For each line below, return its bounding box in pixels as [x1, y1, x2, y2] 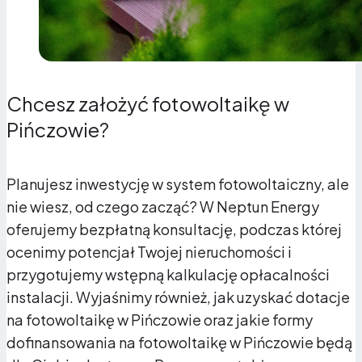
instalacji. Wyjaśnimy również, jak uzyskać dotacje [6, 288, 350, 307]
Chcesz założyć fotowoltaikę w [6, 91, 289, 116]
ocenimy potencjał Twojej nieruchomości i [6, 242, 292, 262]
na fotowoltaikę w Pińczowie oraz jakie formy [6, 310, 313, 330]
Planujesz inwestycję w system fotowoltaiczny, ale [6, 175, 349, 194]
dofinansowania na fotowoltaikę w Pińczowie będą [6, 333, 352, 352]
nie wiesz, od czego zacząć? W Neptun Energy [6, 197, 319, 217]
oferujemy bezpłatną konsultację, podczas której [6, 220, 342, 239]
